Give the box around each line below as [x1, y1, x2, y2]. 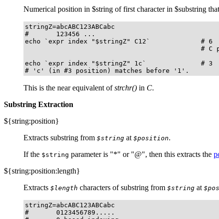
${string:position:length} [4, 166, 80, 175]
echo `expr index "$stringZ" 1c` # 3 [25, 59, 213, 67]
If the [23, 150, 42, 158]
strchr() [114, 83, 137, 92]
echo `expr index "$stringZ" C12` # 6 [25, 37, 213, 45]
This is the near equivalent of [23, 83, 114, 92]
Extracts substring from [23, 133, 97, 142]
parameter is [69, 150, 110, 158]
